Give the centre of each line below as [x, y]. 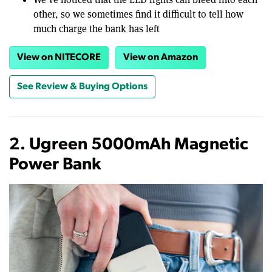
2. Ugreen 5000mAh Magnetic [129, 145]
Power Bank [55, 165]
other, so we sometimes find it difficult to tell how [138, 15]
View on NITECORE [59, 58]
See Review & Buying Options [82, 87]
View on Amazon [161, 58]
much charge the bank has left [97, 29]
